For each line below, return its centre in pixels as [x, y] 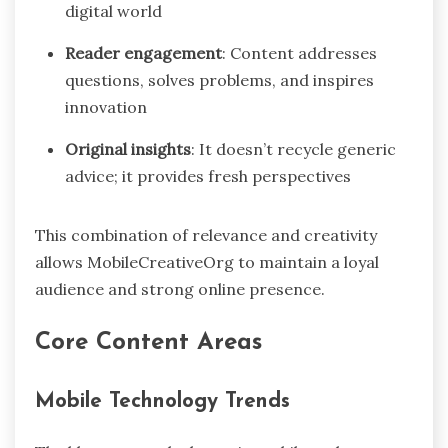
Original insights [128, 148]
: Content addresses [299, 52]
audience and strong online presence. [180, 288]
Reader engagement [143, 52]
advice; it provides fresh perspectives [208, 175]
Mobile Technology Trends [162, 401]
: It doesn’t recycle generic [293, 148]
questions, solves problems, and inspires [219, 79]
